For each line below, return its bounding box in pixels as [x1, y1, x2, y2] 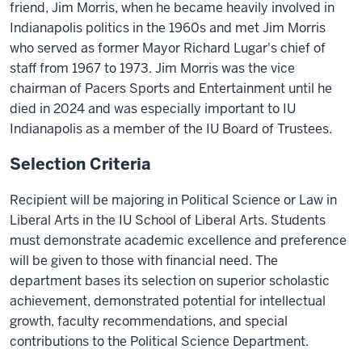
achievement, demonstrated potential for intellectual [10, 293, 326, 309]
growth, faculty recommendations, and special [10, 313, 288, 330]
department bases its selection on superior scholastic [10, 272, 330, 289]
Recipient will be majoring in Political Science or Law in [10, 192, 337, 208]
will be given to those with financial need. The [10, 252, 278, 269]
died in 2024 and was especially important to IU [10, 100, 296, 117]
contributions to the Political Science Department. [10, 333, 309, 350]
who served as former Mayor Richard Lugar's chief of [10, 40, 326, 57]
